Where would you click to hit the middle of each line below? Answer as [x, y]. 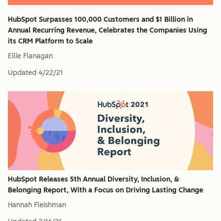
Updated [22, 73]
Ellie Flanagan [30, 56]
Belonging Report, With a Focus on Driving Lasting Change [106, 190]
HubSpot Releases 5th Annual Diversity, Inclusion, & [93, 179]
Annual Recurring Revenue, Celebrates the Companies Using [108, 30]
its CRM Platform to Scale [50, 41]
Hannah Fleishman [37, 205]
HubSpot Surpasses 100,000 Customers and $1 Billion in [100, 19]
